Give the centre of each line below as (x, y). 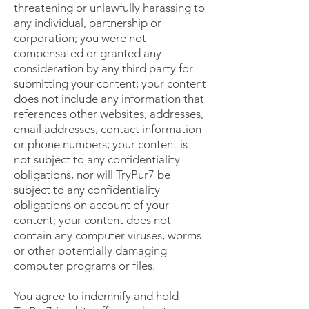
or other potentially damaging (90, 251)
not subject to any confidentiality (97, 160)
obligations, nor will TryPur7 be (92, 175)
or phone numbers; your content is (101, 144)
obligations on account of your (91, 205)
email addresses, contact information (108, 129)
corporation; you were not (80, 38)
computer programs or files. (86, 266)
